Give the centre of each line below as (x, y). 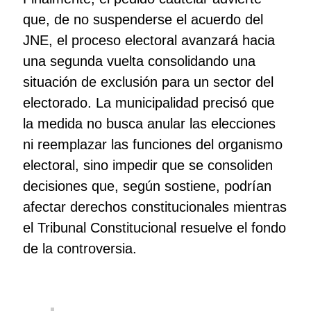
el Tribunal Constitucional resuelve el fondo (154, 228)
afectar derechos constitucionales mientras (154, 207)
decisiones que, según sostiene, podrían (147, 186)
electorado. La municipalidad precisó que (148, 103)
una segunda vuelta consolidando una (139, 61)
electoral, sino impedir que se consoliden (148, 166)
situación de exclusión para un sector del (148, 82)
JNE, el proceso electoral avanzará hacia (149, 41)
